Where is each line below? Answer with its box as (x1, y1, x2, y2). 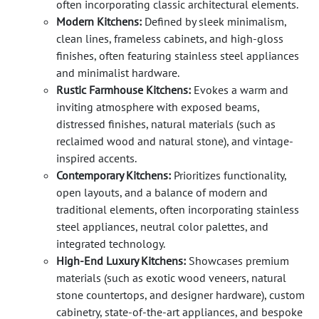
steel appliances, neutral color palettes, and (56, 219, 268, 234)
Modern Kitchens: (56, 14, 142, 28)
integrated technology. (56, 236, 165, 251)
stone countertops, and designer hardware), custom (56, 287, 305, 302)
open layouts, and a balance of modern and (56, 184, 268, 199)
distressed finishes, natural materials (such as (56, 116, 276, 131)
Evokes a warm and (191, 82, 288, 97)
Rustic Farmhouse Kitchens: (56, 82, 191, 97)
